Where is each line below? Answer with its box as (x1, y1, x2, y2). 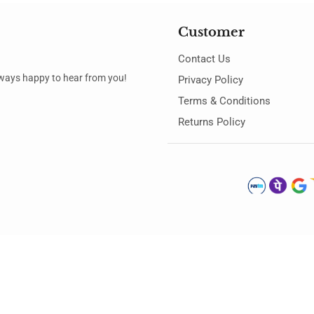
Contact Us (178, 53, 231, 66)
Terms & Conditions (178, 95, 271, 108)
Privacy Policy (178, 74, 243, 87)
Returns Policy (178, 116, 245, 129)
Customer (178, 25, 245, 41)
